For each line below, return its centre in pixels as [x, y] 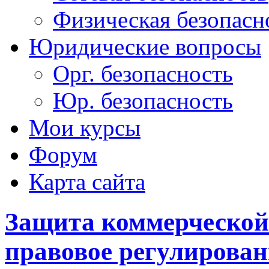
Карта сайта [87, 181]
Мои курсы [85, 127]
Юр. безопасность [143, 100]
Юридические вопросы [145, 46]
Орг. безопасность [143, 73]
